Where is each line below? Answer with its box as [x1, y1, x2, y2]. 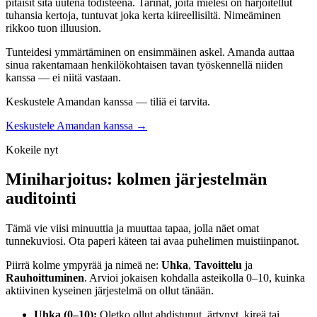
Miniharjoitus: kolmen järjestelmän [6, 170, 267, 189]
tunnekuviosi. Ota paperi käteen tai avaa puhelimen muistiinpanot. [6, 235, 299, 248]
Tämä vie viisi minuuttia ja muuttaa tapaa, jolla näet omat [6, 222, 259, 235]
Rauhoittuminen [6, 272, 84, 284]
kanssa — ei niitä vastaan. [6, 71, 121, 83]
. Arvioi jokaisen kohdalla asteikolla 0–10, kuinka [84, 272, 305, 284]
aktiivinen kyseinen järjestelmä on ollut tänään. [6, 284, 214, 297]
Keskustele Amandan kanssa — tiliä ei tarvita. [6, 95, 210, 108]
